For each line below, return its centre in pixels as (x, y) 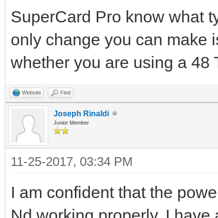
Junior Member (71, 122)
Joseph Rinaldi (81, 113)
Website (31, 92)
